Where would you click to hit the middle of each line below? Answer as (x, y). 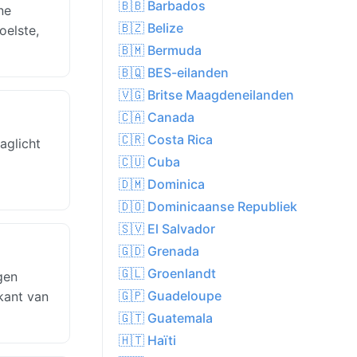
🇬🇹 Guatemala (166, 318)
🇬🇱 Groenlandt (167, 274)
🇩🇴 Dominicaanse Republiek (208, 207)
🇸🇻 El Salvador (167, 229)
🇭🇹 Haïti (147, 341)
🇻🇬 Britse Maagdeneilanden (206, 95)
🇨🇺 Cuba (149, 162)
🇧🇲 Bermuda (160, 51)
